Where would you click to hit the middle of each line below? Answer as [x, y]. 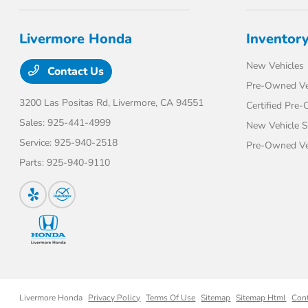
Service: [37, 143]
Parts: [33, 163]
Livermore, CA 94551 [158, 103]
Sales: [34, 123]
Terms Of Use [171, 298]
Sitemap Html [261, 298]
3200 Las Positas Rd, [66, 103]
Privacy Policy [114, 298]
